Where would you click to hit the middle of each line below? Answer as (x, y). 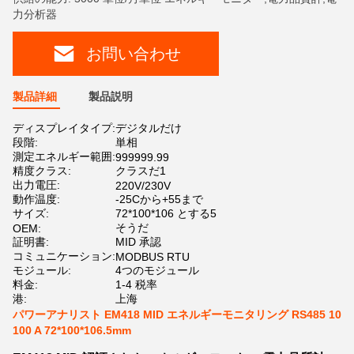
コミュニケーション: (64, 256)
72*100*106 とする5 (166, 213)
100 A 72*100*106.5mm (72, 330)
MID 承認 (138, 242)
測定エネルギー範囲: (64, 156)
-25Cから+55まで (159, 199)
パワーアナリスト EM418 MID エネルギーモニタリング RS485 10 (177, 314)
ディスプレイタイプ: (64, 128)
